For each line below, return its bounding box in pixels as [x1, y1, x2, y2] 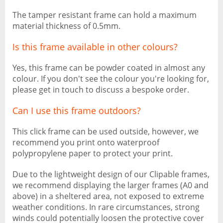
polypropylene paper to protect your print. [12, 148, 173, 159]
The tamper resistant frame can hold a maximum [12, 9, 197, 20]
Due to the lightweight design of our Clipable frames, [12, 169, 210, 180]
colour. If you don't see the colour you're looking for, [12, 73, 209, 84]
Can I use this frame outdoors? [12, 105, 141, 116]
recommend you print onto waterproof [12, 137, 159, 148]
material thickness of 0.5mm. [12, 20, 120, 31]
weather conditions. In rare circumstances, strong [12, 202, 200, 213]
